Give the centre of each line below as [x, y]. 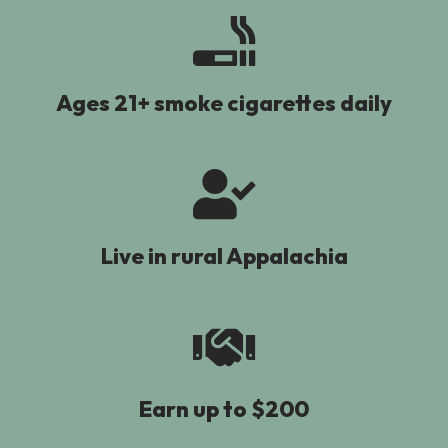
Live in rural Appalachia [224, 256]
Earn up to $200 [224, 409]
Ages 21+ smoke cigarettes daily [224, 102]
